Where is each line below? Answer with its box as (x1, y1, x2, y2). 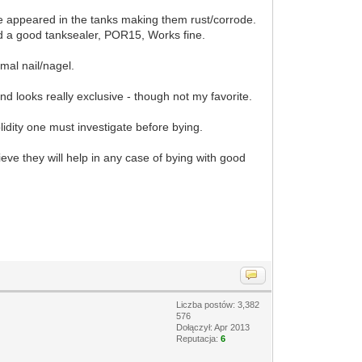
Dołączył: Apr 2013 (176, 322, 250, 332)
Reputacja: (176, 333, 221, 343)
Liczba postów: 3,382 (176, 299, 260, 309)
